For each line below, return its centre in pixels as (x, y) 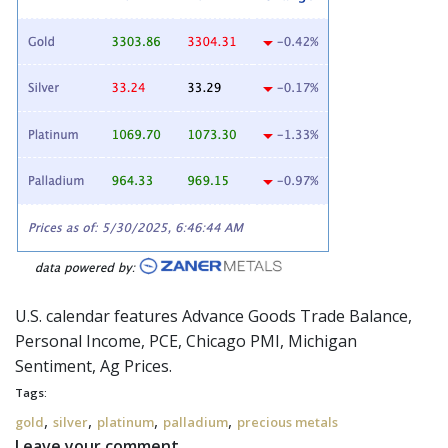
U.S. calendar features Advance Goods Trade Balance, (213, 316)
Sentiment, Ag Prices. (93, 366)
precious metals (287, 422)
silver (70, 422)
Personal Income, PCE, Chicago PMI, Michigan (186, 341)
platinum (125, 422)
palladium (195, 422)
